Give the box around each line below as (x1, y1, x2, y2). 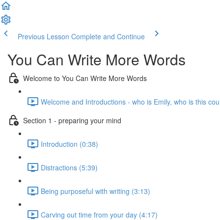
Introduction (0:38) (41, 138, 98, 149)
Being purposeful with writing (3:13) (41, 186, 150, 196)
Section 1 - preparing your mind (23, 115, 121, 125)
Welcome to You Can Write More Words (23, 73, 147, 83)
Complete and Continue (71, 31, 145, 41)
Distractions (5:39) (41, 162, 98, 172)
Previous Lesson (18, 31, 69, 41)
